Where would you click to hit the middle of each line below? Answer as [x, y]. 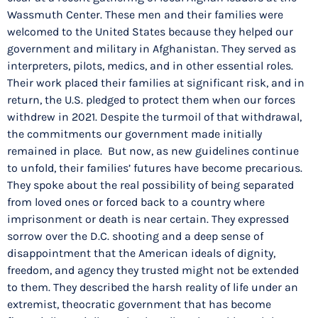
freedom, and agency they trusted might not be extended [153, 270]
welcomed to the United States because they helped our [150, 32]
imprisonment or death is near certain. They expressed [148, 219]
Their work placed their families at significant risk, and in [156, 83]
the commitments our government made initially [135, 134]
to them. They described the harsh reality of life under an [153, 287]
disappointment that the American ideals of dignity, [141, 253]
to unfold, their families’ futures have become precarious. [155, 168]
